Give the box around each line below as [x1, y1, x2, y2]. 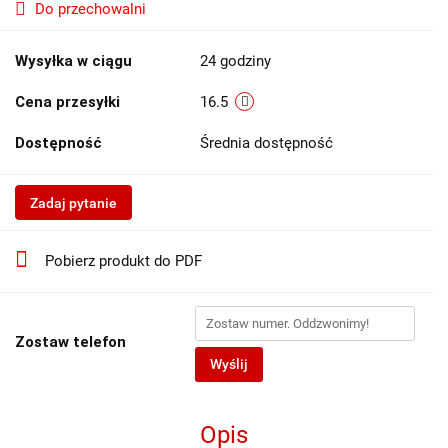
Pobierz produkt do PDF [45, 252, 202, 270]
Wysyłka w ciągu [15, 52, 132, 70]
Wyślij [210, 356, 248, 372]
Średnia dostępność [200, 134, 337, 152]
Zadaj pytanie [30, 195, 117, 211]
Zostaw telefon [15, 333, 126, 351]
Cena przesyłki [15, 93, 120, 111]
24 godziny [200, 52, 271, 70]
